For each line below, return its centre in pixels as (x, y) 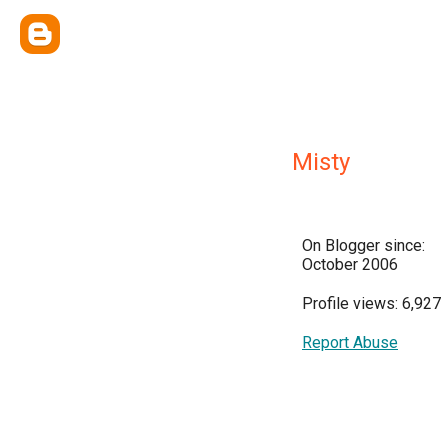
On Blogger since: (363, 245)
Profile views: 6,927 (371, 303)
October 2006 (350, 264)
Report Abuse (350, 342)
